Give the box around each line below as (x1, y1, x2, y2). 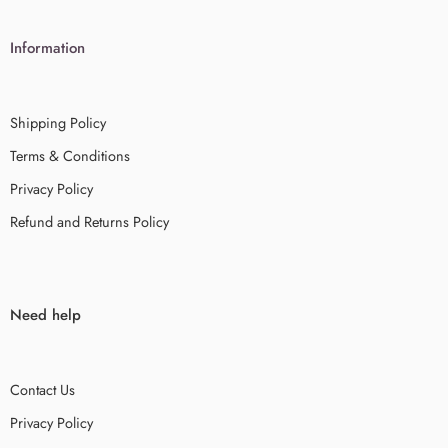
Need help (10, 304, 81, 326)
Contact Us (10, 379, 75, 400)
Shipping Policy (10, 112, 106, 133)
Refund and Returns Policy (10, 211, 169, 232)
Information (10, 37, 85, 59)
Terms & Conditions (10, 145, 130, 166)
